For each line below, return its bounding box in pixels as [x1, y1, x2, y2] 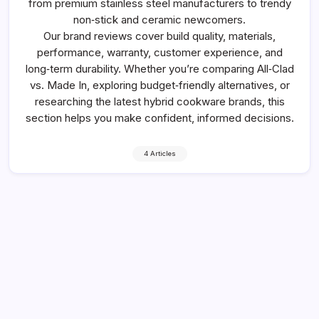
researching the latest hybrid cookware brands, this [34, 95, 285, 108]
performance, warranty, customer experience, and [36, 46, 283, 59]
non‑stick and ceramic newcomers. [73, 13, 246, 26]
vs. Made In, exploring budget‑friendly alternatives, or [29, 78, 290, 92]
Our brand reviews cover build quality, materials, [43, 29, 276, 43]
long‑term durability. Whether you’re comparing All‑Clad [25, 62, 294, 75]
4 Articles [143, 150, 176, 157]
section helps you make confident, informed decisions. [25, 111, 294, 125]
